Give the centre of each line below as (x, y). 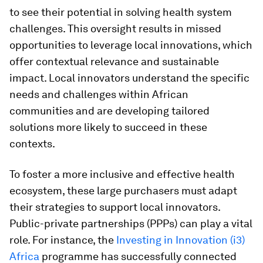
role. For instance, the (63, 240)
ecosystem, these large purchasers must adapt (123, 190)
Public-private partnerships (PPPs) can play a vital (131, 223)
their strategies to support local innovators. (115, 207)
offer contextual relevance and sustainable (114, 61)
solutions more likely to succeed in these (108, 127)
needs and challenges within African (99, 94)
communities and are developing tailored (109, 111)
